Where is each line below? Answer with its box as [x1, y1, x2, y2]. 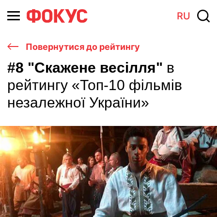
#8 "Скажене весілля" [7, 60, 167, 76]
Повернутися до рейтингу [24, 42, 140, 52]
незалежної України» [7, 94, 149, 110]
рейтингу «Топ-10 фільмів [7, 77, 182, 93]
